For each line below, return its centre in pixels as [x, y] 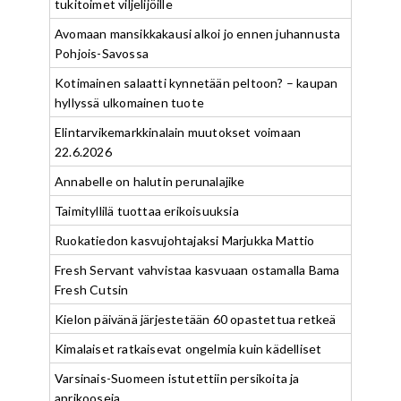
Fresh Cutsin [92, 290]
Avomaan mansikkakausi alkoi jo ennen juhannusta [198, 34]
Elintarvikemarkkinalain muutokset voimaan [178, 132]
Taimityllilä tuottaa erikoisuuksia [147, 211]
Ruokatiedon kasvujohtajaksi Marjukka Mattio [185, 240]
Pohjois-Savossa [102, 53]
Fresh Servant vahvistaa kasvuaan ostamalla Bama [197, 270]
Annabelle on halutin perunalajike [150, 181]
